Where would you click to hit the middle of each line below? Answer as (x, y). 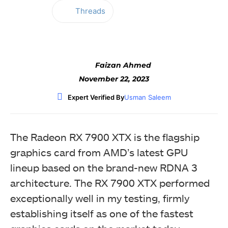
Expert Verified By (96, 97)
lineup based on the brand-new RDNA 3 (104, 167)
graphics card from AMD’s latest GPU (99, 152)
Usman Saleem (148, 97)
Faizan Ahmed (123, 65)
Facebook (49, 11)
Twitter (116, 11)
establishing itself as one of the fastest (102, 213)
